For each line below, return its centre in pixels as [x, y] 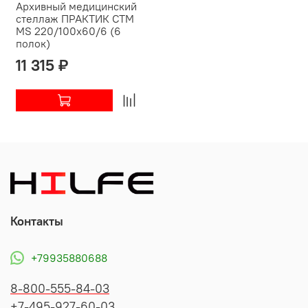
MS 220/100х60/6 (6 [68, 31]
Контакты [37, 222]
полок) [33, 43]
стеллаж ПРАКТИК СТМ [75, 18]
